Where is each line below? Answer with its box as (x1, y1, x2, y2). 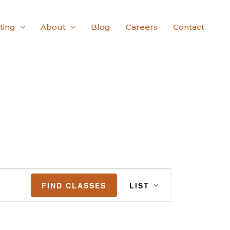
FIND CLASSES (42, 180, 106, 191)
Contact (173, 22, 204, 32)
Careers (126, 22, 158, 32)
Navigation (143, 195, 185, 205)
